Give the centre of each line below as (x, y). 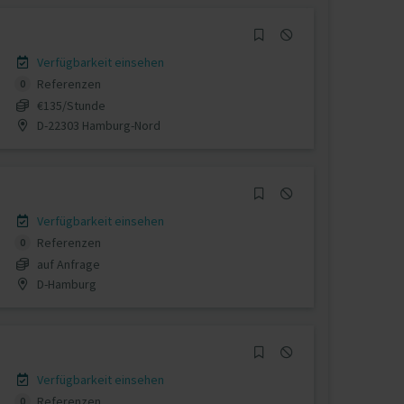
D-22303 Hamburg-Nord (97, 125)
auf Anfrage (68, 264)
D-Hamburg (65, 284)
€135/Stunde (71, 105)
